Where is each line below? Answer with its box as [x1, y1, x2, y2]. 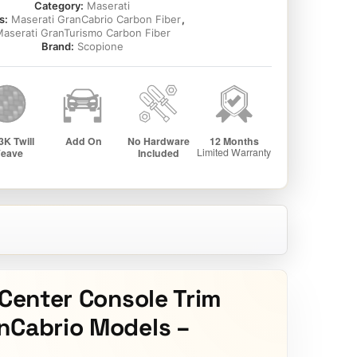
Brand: [41, 40, 76, 53]
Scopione [76, 40, 124, 53]
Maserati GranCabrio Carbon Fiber [10, 13, 181, 26]
